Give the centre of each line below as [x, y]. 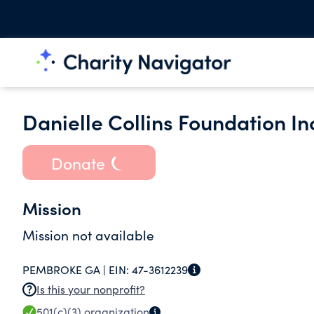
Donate [78, 163]
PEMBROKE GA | [66, 269]
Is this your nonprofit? [91, 289]
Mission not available [88, 235]
